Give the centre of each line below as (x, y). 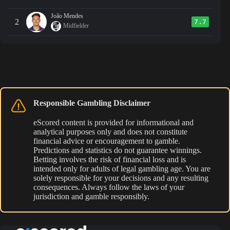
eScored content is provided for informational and (113, 122)
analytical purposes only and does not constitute (110, 131)
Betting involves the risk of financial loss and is (110, 159)
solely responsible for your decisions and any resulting (121, 178)
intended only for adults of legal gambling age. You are (122, 168)
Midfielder (76, 26)
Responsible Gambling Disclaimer (92, 103)
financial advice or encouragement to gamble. (107, 141)
